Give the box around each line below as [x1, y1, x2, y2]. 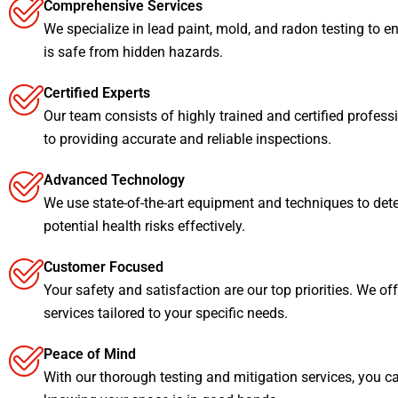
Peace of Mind [44, 345, 136, 362]
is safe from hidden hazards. [44, 43, 223, 60]
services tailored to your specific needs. [44, 304, 288, 322]
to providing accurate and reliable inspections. [44, 130, 331, 147]
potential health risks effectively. [44, 217, 245, 235]
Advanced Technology [44, 171, 185, 188]
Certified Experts [44, 84, 150, 101]
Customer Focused [44, 258, 163, 275]
